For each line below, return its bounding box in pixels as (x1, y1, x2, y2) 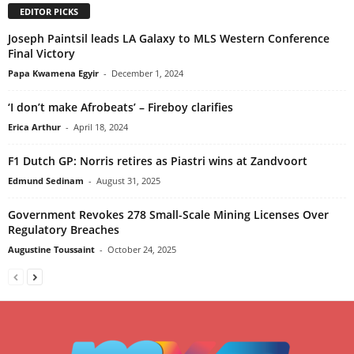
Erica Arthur (8, 120, 61, 133)
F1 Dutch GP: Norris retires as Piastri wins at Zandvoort (8, 153, 307, 168)
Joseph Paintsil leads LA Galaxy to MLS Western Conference (8, 30, 330, 46)
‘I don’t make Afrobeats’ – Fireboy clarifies (8, 99, 233, 115)
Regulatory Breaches (8, 221, 119, 237)
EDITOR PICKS (20, 5, 78, 17)
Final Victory (8, 45, 75, 61)
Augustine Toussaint (8, 243, 95, 255)
